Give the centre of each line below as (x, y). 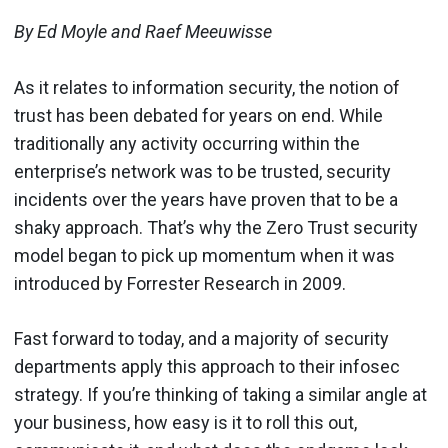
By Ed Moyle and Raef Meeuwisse (143, 31)
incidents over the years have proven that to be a (206, 199)
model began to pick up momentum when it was (204, 255)
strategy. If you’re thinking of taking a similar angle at (220, 394)
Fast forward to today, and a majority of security (201, 338)
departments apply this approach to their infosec (207, 366)
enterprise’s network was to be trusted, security (202, 171)
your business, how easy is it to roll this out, (185, 422)
